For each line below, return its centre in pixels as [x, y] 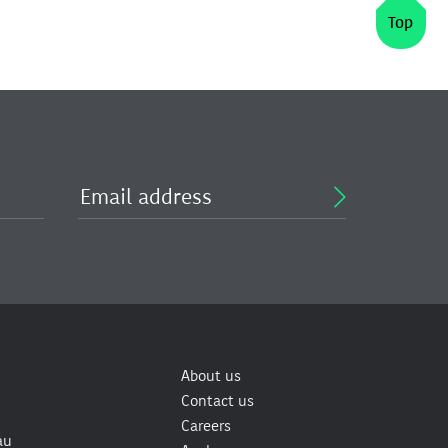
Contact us [217, 401]
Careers [206, 426]
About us [211, 376]
